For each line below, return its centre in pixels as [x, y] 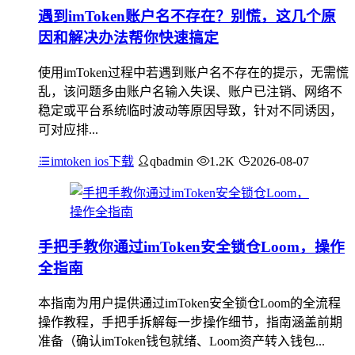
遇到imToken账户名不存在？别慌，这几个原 [187, 16]
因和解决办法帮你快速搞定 [128, 37]
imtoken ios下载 [92, 161]
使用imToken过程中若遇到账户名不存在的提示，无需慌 [193, 72]
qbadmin [172, 161]
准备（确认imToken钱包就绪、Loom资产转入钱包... [181, 341]
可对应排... [68, 129]
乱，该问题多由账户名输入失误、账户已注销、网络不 [190, 91]
